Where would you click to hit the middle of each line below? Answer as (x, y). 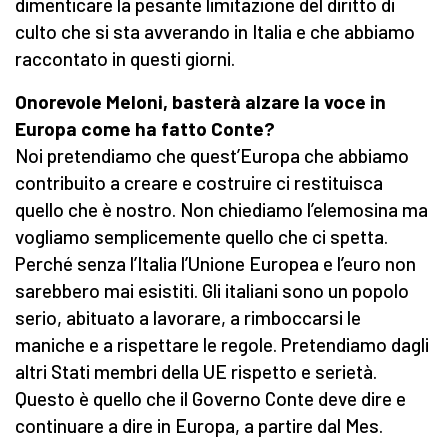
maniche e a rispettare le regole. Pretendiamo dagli (222, 345)
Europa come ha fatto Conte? (145, 129)
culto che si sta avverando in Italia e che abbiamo (215, 32)
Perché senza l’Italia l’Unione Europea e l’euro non (215, 264)
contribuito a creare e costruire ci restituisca (199, 183)
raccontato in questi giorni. (127, 59)
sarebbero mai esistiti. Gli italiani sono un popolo (212, 291)
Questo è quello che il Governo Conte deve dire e (210, 399)
